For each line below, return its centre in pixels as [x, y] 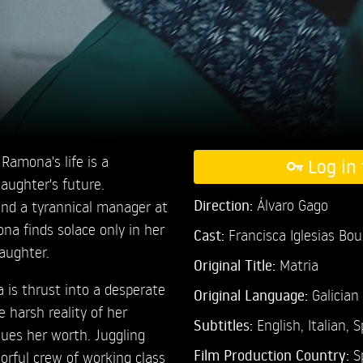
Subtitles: [225, 325]
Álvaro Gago [292, 204]
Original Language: [252, 295]
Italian [327, 324]
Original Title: [234, 265]
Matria [297, 264]
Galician [335, 294]
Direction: [225, 205]
